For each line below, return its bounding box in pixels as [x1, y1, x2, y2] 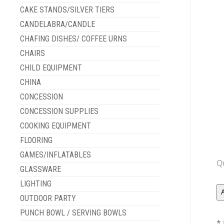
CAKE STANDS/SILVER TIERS [19, 4, 114, 14]
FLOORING [19, 135, 52, 145]
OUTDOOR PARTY [19, 193, 76, 203]
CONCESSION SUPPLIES [19, 106, 98, 116]
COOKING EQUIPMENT [19, 120, 91, 130]
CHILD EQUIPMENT [19, 62, 82, 72]
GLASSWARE [19, 164, 61, 174]
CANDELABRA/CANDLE [19, 19, 95, 29]
